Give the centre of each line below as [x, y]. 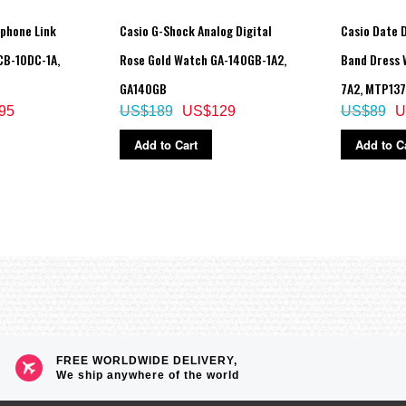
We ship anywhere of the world [148, 375]
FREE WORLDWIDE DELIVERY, [147, 360]
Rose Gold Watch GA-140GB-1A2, [203, 59]
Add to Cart [165, 144]
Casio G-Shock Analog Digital [195, 30]
